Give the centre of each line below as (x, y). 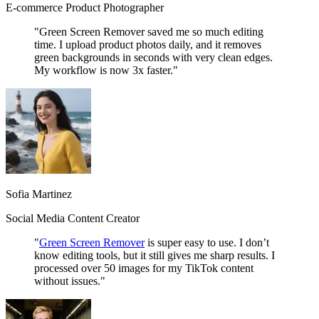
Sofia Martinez (39, 194)
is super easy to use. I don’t (207, 243)
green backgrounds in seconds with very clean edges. (153, 58)
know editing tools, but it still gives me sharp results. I (155, 256)
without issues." (70, 281)
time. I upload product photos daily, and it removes (148, 45)
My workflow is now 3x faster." (106, 70)
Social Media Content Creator (73, 219)
